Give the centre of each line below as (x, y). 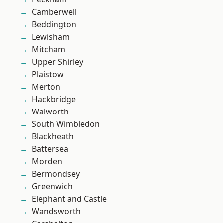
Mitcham (49, 50)
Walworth (50, 112)
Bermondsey (56, 174)
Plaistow (48, 74)
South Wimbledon (66, 124)
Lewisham (51, 37)
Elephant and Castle (69, 199)
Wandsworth (56, 211)
